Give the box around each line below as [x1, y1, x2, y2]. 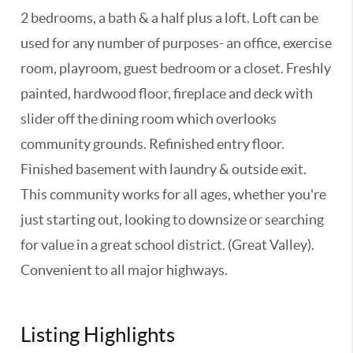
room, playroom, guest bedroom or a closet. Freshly [20, 60, 332, 76]
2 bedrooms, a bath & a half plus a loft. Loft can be [20, 9, 319, 26]
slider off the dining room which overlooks [20, 110, 277, 127]
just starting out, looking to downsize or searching [20, 211, 325, 228]
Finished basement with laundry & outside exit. [20, 161, 307, 177]
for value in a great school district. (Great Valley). [20, 236, 315, 253]
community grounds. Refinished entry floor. [20, 136, 285, 152]
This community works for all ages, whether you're [20, 186, 327, 203]
